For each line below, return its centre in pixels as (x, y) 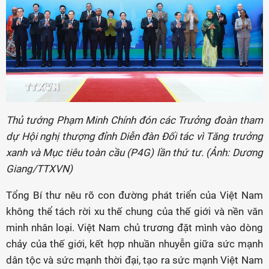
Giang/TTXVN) (39, 169)
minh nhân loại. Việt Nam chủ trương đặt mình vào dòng (134, 228)
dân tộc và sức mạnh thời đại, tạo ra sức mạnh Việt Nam (134, 260)
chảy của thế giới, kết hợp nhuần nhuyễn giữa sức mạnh (134, 244)
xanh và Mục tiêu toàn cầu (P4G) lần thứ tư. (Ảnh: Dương (134, 153)
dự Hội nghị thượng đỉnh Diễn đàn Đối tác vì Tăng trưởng (134, 137)
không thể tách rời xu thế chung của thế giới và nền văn (134, 212)
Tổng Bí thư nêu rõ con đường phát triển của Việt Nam (134, 195)
